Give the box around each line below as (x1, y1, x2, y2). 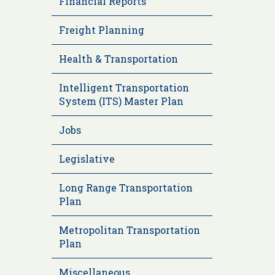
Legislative (58, 152, 115, 166)
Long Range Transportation (58, 181, 193, 195)
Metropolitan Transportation (58, 223, 200, 237)
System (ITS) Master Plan (58, 95, 184, 108)
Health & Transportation (58, 52, 178, 66)
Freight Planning (58, 23, 144, 37)
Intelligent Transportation (58, 81, 189, 95)
